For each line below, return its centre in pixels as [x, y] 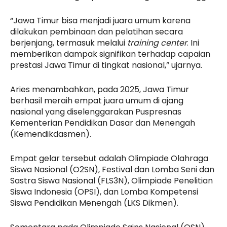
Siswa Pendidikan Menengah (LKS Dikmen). [94, 203]
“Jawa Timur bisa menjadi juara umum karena [100, 20]
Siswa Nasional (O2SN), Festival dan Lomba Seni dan [112, 169]
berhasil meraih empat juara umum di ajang [97, 100]
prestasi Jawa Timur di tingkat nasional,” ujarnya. [106, 65]
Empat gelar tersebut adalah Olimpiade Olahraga [109, 158]
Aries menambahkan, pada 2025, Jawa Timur [100, 89]
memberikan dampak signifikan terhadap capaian [110, 54]
